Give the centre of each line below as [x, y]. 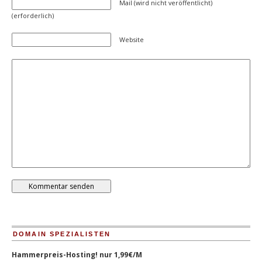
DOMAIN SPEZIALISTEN [62, 234]
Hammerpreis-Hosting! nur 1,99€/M [77, 255]
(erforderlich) [33, 15]
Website [132, 39]
